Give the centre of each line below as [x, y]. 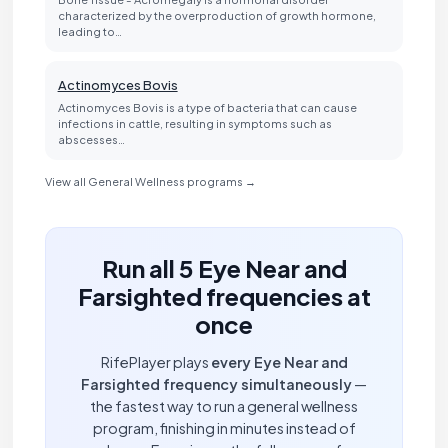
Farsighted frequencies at [224, 295]
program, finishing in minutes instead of [224, 427]
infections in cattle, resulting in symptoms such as [194, 123]
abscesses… [91, 139]
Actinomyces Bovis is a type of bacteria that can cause [207, 107]
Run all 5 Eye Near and [224, 267]
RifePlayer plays [155, 361]
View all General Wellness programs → [150, 180]
